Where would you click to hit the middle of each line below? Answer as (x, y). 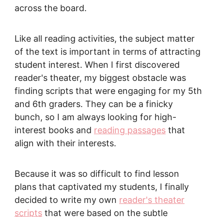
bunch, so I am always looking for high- (95, 117)
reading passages (130, 130)
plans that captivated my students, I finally (102, 187)
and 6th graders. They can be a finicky (94, 104)
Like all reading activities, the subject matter (105, 39)
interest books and (54, 130)
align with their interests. (65, 143)
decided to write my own (67, 200)
